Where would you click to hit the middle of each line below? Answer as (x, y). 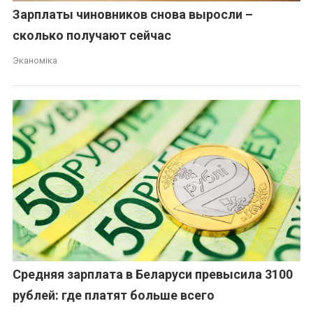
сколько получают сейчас (92, 36)
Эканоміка (35, 61)
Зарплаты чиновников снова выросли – (133, 15)
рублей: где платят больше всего (114, 296)
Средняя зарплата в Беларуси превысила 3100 (153, 275)
